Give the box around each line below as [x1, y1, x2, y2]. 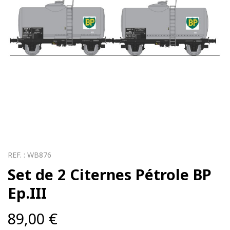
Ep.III [8, 183, 47, 203]
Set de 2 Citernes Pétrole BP [8, 164, 212, 185]
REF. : [8, 150, 27, 160]
